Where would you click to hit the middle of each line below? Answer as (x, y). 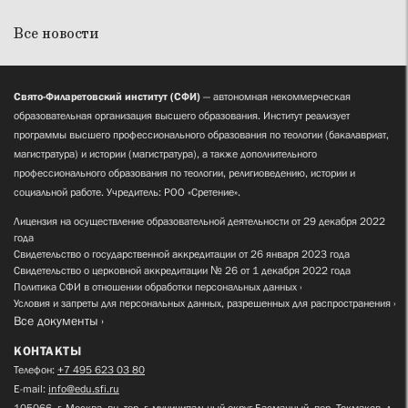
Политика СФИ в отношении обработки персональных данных (155, 286)
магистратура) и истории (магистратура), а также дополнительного (165, 153)
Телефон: (36, 369)
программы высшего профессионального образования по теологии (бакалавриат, (201, 134)
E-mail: (31, 388)
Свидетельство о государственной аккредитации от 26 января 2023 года (182, 254)
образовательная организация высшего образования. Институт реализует (182, 115)
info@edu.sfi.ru (84, 388)
